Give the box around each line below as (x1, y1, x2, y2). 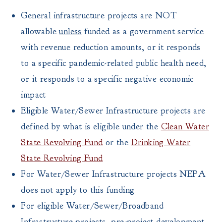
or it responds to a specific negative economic (21, 73, 194, 85)
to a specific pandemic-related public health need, (21, 57, 207, 69)
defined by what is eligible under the (21, 121, 161, 132)
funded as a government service (81, 26, 204, 37)
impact (21, 89, 46, 101)
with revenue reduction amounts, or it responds (21, 42, 201, 53)
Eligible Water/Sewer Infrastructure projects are (21, 105, 206, 116)
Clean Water (161, 121, 210, 132)
